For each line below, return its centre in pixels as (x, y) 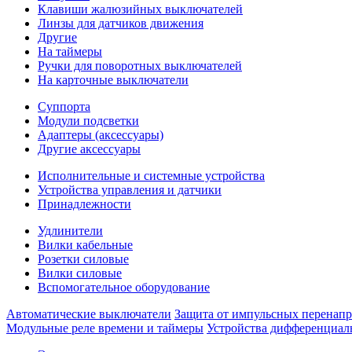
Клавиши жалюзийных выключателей (140, 9)
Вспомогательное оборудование (124, 287)
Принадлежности (84, 204)
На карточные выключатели (113, 80)
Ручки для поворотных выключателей (140, 66)
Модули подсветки (88, 121)
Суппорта (64, 106)
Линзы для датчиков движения (121, 23)
